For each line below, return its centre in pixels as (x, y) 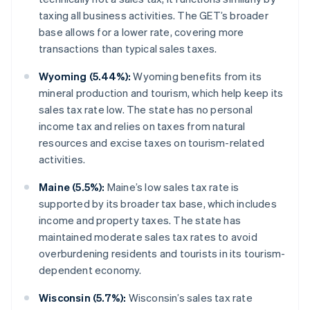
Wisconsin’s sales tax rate (189, 298)
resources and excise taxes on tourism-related (152, 143)
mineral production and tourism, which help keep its (161, 93)
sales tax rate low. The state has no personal (146, 110)
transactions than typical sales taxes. (128, 49)
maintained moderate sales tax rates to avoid (148, 237)
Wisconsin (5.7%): (83, 298)
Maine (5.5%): (72, 187)
